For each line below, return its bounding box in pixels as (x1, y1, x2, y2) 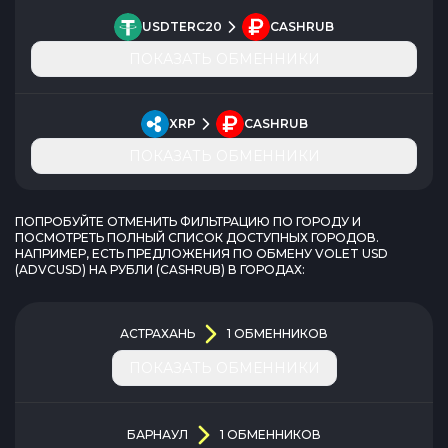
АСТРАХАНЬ (120, 326, 195, 341)
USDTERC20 (142, 19, 222, 34)
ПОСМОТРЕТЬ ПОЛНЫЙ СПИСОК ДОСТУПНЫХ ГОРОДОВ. (15, 230, 379, 245)
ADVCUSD (19, 262, 82, 277)
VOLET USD (315, 246, 388, 261)
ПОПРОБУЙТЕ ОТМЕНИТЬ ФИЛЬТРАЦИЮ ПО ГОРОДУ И (15, 214, 361, 229)
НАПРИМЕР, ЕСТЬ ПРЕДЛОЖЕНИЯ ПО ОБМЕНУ (15, 246, 315, 261)
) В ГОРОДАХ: (221, 262, 305, 277)
